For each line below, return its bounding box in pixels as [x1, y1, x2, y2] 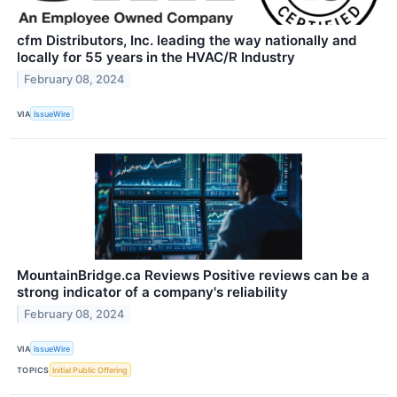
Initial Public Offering [52, 364, 128, 375]
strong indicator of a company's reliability [17, 284, 288, 301]
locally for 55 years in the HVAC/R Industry [17, 48, 295, 66]
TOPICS [17, 364, 50, 375]
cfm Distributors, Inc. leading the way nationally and [17, 31, 357, 49]
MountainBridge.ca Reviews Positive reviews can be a [17, 267, 370, 284]
